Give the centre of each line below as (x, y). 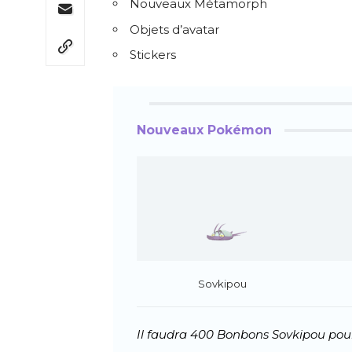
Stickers (153, 55)
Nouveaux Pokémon (204, 130)
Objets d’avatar (174, 29)
